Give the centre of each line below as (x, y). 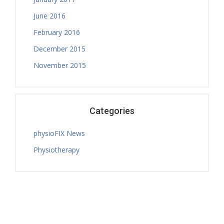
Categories (112, 111)
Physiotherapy (56, 150)
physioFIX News (59, 133)
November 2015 (60, 65)
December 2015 (59, 49)
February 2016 (57, 32)
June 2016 (49, 16)
